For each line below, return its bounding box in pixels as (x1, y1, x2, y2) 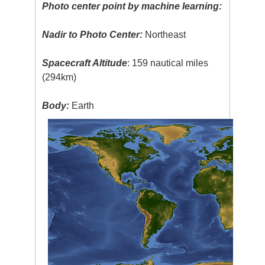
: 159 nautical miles (127, 57, 209, 68)
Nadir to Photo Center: (42, 29, 143, 40)
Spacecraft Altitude (42, 57, 128, 68)
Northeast (143, 29, 186, 40)
